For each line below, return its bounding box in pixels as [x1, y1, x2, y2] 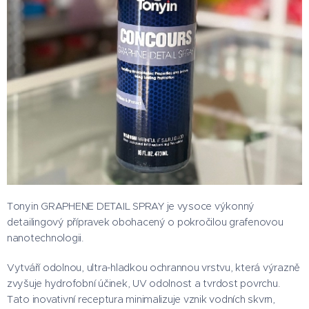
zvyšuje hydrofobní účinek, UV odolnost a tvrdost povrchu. [7, 277, 280, 290]
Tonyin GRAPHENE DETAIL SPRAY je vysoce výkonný [7, 200, 255, 212]
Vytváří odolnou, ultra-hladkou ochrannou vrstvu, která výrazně [7, 261, 301, 274]
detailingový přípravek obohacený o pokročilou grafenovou [7, 216, 283, 228]
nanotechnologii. [7, 232, 83, 244]
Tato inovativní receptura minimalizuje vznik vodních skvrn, [7, 293, 275, 306]
